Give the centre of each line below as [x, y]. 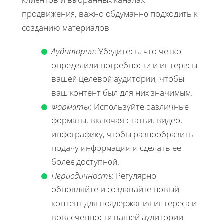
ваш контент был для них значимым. [122, 92]
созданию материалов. [66, 27]
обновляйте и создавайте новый [115, 189]
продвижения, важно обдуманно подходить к [110, 13]
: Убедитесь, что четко [138, 51]
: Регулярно [134, 175]
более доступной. [85, 161]
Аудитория [73, 51]
